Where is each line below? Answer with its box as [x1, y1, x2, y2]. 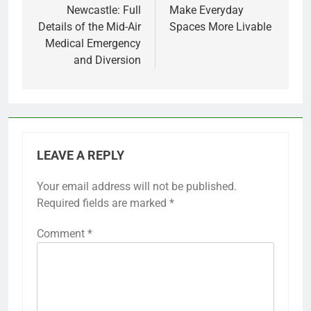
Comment [37, 226, 87, 240]
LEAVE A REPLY [37, 148, 124, 162]
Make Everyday [169, 3, 244, 17]
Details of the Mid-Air [38, 19, 141, 33]
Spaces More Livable [169, 19, 271, 33]
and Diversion [74, 53, 141, 67]
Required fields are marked [37, 196, 169, 210]
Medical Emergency [45, 36, 141, 50]
